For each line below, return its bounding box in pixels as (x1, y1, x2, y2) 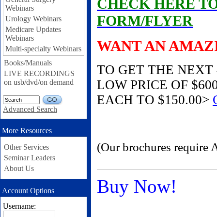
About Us (4, 164, 34, 172)
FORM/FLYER (97, 12, 193, 29)
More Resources (2, 126, 52, 135)
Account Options (2, 186, 54, 195)
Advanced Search (3, 105, 57, 113)
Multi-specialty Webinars (5, 44, 81, 53)
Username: (3, 201, 36, 210)
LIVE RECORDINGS (4, 69, 75, 77)
